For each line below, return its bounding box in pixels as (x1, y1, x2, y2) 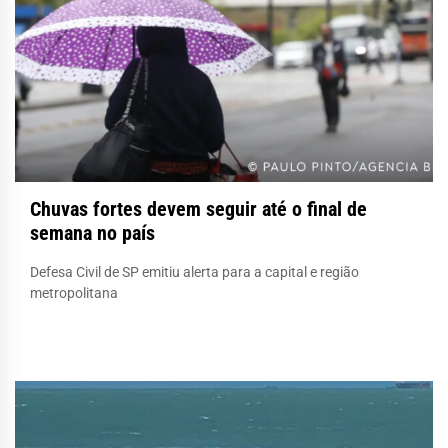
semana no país (30, 220, 155, 245)
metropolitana (30, 284, 118, 301)
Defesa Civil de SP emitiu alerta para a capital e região (30, 263, 359, 280)
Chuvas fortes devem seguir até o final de (30, 196, 367, 221)
